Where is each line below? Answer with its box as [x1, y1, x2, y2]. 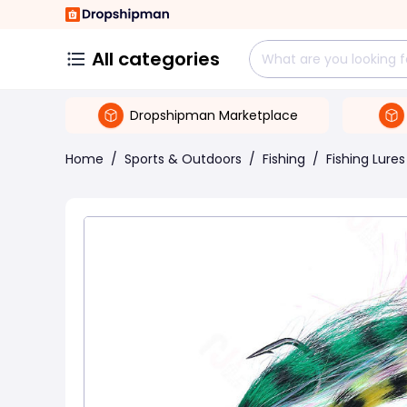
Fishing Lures [326, 150, 405, 168]
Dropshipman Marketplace [130, 105, 298, 124]
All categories [92, 46, 220, 72]
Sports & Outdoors [124, 150, 242, 168]
